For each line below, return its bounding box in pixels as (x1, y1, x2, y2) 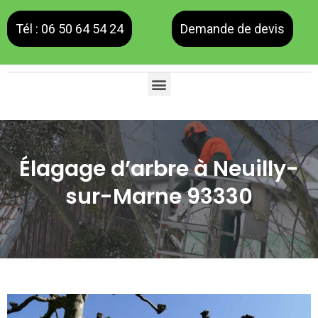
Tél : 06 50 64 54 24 (16, 21, 124, 36)
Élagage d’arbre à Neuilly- (19, 154, 299, 184)
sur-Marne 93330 (65, 182, 253, 212)
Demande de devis (180, 21, 285, 36)
